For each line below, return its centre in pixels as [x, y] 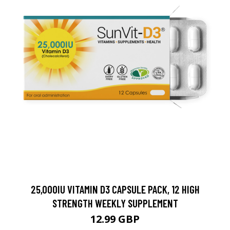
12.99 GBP [115, 219]
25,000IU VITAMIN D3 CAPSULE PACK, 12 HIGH [115, 189]
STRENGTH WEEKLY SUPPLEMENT [115, 203]
